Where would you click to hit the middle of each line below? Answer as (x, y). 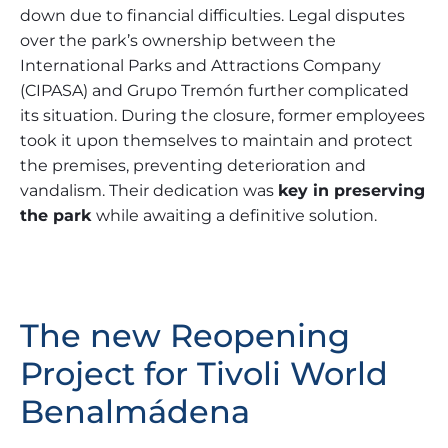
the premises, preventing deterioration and (193, 165)
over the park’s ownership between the (178, 40)
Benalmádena (135, 412)
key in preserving (351, 190)
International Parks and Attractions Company (200, 65)
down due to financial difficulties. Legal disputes (212, 15)
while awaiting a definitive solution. (236, 215)
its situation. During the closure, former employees (222, 115)
